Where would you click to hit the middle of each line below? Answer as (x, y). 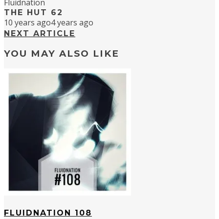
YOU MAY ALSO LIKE (62, 54)
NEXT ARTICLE (40, 34)
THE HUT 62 (33, 13)
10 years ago (27, 23)
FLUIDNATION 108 (48, 213)
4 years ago (72, 23)
